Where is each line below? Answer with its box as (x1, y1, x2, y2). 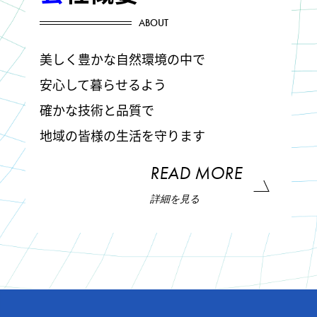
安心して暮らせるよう (39, 74, 166, 93)
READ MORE (150, 161, 243, 185)
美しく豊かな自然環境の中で (39, 49, 205, 68)
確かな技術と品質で (39, 100, 154, 119)
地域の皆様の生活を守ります (39, 125, 205, 144)
